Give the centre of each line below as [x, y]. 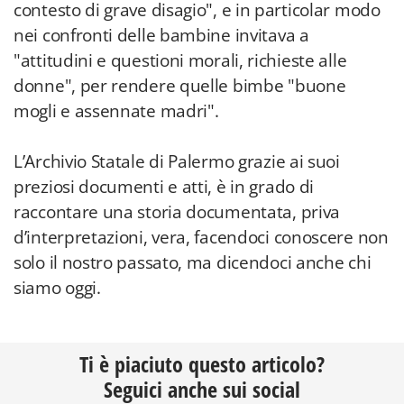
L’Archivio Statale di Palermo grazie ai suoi [177, 161]
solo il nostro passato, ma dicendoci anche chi [193, 262]
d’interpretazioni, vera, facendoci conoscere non [201, 237]
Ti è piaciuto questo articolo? [202, 364]
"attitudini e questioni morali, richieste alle [180, 60]
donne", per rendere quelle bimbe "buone [180, 86]
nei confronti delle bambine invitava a [161, 35]
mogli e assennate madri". [116, 111]
